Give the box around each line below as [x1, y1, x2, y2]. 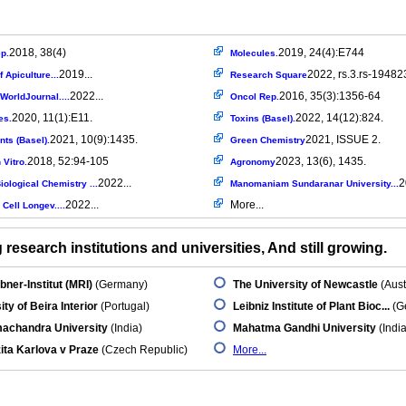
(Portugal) [98, 300, 150, 313]
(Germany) [92, 278, 148, 291]
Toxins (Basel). [230, 113, 295, 123]
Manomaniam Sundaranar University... [230, 179, 399, 188]
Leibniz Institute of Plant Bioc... [233, 300, 390, 313]
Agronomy [230, 157, 275, 167]
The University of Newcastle [233, 278, 378, 291]
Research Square [230, 70, 307, 80]
